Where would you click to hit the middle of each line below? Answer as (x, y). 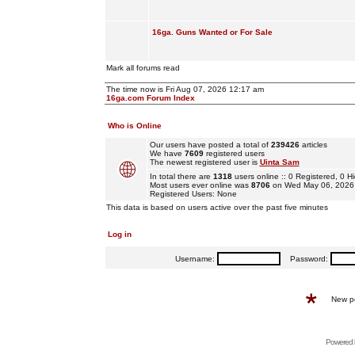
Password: (305, 259)
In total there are (181, 176)
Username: (196, 259)
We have (167, 153)
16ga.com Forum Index (150, 98)
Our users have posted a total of (210, 145)
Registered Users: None (193, 194)
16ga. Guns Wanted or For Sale (212, 32)
